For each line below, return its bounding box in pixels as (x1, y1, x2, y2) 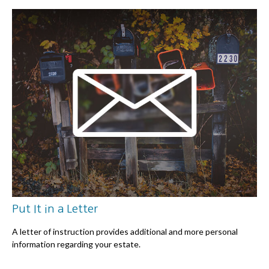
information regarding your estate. (12, 238, 141, 249)
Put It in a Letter (12, 202, 98, 214)
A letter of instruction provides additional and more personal (12, 226, 238, 237)
